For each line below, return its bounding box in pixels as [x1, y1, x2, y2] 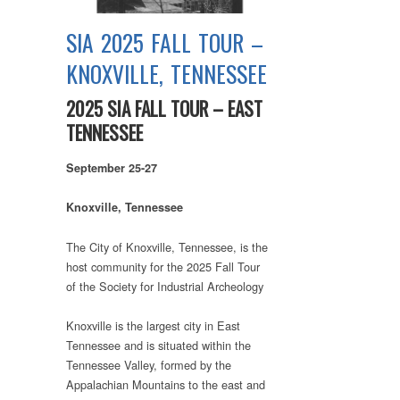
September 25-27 [66, 160, 157, 177]
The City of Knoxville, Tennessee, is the [66, 237, 268, 255]
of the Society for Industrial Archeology [66, 277, 263, 295]
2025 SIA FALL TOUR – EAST [66, 95, 262, 123]
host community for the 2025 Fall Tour [66, 257, 260, 275]
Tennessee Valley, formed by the [66, 355, 231, 373]
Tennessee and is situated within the [66, 336, 251, 354]
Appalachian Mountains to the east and [66, 375, 265, 393]
